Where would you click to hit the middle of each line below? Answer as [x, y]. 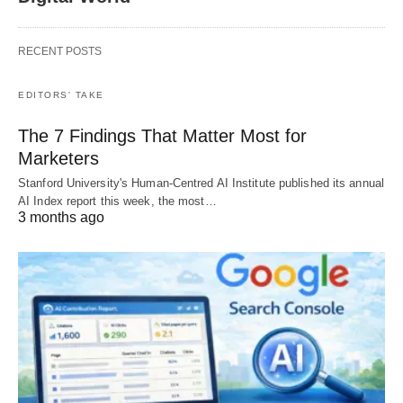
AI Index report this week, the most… [117, 201]
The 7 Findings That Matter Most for [162, 136]
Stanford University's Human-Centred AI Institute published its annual [201, 184]
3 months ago [61, 218]
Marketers [58, 159]
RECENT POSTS [60, 52]
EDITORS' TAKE [61, 95]
